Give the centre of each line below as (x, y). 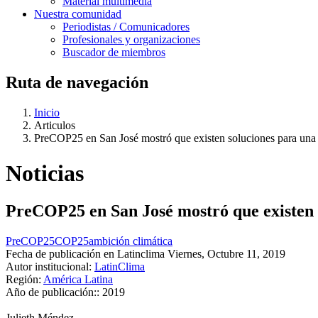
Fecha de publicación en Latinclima (85, 253)
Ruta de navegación (77, 83)
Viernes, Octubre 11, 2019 (226, 253)
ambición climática (131, 241)
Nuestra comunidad (78, 14)
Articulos (55, 126)
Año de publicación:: (53, 292)
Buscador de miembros (114, 53)
